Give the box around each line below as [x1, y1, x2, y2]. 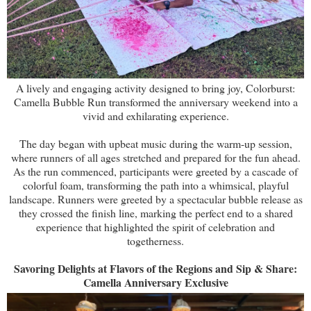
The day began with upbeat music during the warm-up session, [19, 135, 292, 151]
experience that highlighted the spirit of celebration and [36, 219, 275, 234]
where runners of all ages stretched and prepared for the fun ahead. [10, 149, 301, 165]
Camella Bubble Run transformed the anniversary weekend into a [13, 94, 298, 109]
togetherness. [127, 233, 184, 248]
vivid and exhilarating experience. [82, 108, 229, 123]
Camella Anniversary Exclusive [83, 274, 228, 290]
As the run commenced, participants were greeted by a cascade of [13, 163, 298, 178]
